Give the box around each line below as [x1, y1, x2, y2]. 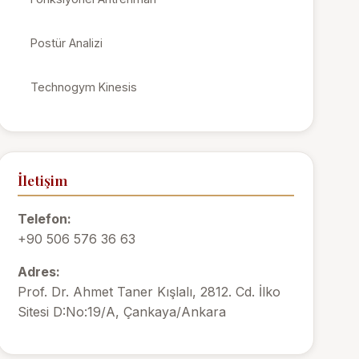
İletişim [18, 171, 68, 189]
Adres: [18, 264, 61, 280]
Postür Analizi [30, 36, 103, 50]
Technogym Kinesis [30, 80, 138, 94]
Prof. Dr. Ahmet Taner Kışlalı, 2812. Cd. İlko [18, 284, 281, 300]
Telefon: [18, 211, 72, 227]
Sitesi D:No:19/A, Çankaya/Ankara [18, 304, 227, 320]
